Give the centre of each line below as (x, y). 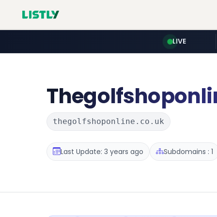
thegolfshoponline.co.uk (108, 121)
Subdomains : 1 (188, 151)
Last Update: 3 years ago (102, 151)
